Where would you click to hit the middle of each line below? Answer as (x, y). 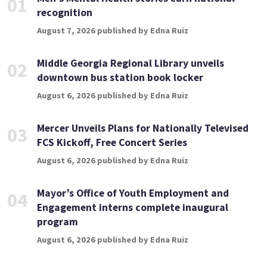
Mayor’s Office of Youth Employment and (133, 193)
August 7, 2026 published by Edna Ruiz (113, 31)
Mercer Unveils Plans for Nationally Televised (143, 128)
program (58, 222)
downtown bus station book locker (120, 78)
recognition (65, 13)
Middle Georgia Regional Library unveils (131, 63)
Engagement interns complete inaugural (133, 208)
